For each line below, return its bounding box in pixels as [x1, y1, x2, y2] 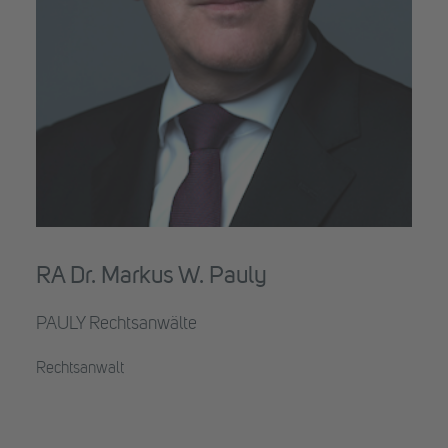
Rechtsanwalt [36, 361, 124, 377]
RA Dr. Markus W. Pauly [36, 265, 267, 289]
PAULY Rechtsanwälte [36, 315, 197, 333]
